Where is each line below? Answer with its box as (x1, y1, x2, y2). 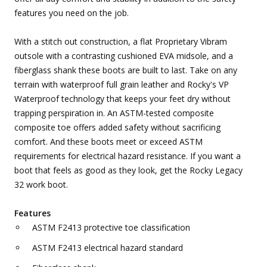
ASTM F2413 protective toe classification (32, 222, 190, 234)
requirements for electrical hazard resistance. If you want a (14, 150, 241, 162)
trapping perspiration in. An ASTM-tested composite (14, 107, 214, 119)
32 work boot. (14, 179, 68, 191)
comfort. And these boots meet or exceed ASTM (14, 136, 203, 148)
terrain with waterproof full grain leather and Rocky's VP (14, 79, 229, 91)
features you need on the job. (14, 7, 129, 19)
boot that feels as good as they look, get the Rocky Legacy (14, 164, 243, 176)
